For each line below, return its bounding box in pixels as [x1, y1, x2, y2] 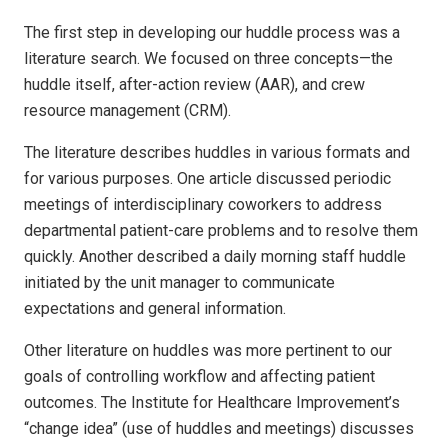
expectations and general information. [24, 298, 286, 318]
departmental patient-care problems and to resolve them [24, 220, 418, 240]
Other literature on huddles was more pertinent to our [24, 340, 392, 360]
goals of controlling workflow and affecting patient [24, 366, 375, 386]
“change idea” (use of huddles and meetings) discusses [24, 418, 414, 438]
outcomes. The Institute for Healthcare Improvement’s [24, 392, 400, 412]
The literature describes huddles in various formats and [24, 142, 410, 162]
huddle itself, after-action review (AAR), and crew [24, 74, 365, 94]
